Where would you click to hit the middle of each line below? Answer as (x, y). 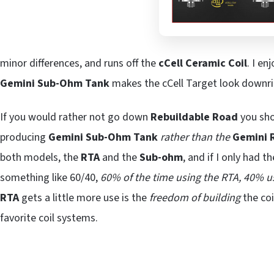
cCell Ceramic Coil (203, 63)
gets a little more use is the (84, 198)
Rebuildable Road (194, 117)
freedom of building (195, 198)
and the (120, 157)
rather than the (195, 137)
